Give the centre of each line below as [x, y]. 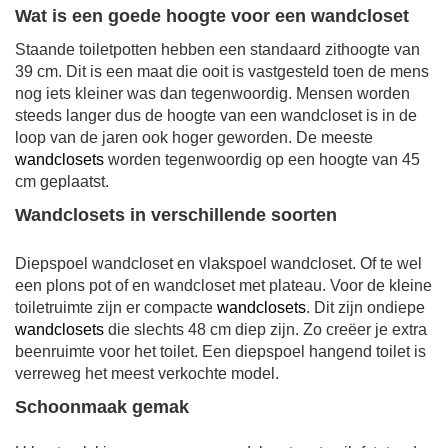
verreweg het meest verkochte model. [147, 373]
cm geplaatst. [62, 181]
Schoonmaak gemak [102, 406]
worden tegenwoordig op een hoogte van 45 [262, 159]
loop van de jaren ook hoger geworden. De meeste [194, 137]
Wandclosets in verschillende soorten [176, 214]
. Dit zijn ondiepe [365, 307]
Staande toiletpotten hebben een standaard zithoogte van [217, 49]
